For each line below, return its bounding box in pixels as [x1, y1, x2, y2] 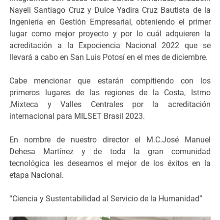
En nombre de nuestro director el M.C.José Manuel [9, 135, 211, 144]
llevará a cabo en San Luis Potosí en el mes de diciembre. [9, 52, 208, 62]
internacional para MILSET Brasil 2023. [9, 111, 145, 121]
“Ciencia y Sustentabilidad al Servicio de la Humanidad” [9, 193, 203, 203]
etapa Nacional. [9, 170, 64, 180]
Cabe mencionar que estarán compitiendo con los [9, 76, 211, 85]
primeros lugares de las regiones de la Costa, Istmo [9, 87, 211, 97]
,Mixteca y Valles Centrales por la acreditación [9, 99, 211, 109]
